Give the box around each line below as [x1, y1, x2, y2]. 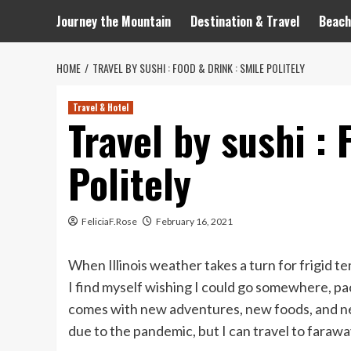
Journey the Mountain [56, 12, 171, 31]
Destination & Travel [190, 12, 299, 31]
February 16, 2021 [156, 215, 233, 228]
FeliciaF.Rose [81, 215, 137, 228]
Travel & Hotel [73, 101, 128, 114]
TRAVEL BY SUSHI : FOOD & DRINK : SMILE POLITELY [92, 60, 305, 77]
